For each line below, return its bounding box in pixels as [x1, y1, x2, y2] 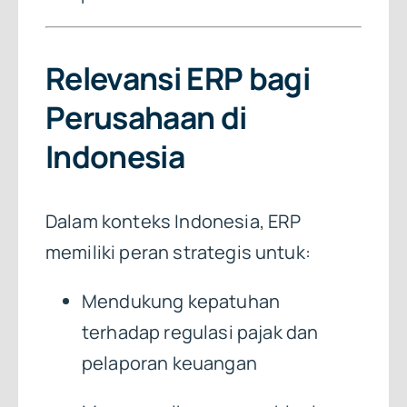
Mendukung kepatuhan [81, 289, 281, 314]
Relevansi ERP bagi [45, 56, 310, 99]
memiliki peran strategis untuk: [45, 240, 311, 265]
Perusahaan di [45, 95, 247, 138]
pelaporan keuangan [81, 351, 257, 376]
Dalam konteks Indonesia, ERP [45, 209, 302, 234]
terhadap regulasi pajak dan [81, 320, 319, 345]
